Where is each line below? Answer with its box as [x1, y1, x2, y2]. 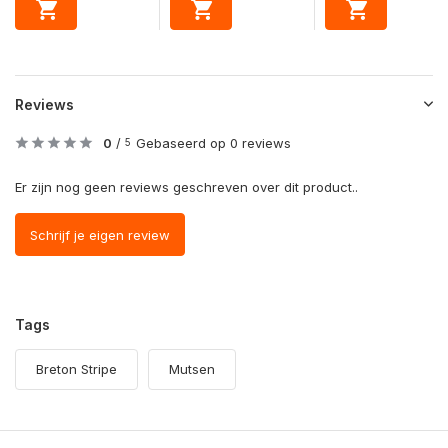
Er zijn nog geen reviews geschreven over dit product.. [15, 179, 358, 196]
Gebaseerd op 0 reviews [136, 135, 291, 152]
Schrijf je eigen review [30, 226, 170, 243]
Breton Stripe [36, 361, 117, 378]
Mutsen [169, 361, 215, 378]
